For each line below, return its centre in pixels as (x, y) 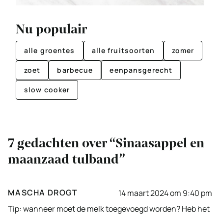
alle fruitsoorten (123, 51)
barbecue (75, 70)
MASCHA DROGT (43, 193)
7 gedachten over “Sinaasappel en (106, 143)
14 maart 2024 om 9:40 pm (165, 193)
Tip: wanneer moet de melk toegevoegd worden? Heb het (109, 209)
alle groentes (50, 51)
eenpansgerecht (141, 70)
